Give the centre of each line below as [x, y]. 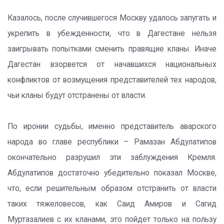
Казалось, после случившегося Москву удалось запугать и [112, 18]
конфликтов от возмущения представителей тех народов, [112, 80]
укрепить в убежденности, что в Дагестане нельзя [112, 33]
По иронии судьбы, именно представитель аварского [112, 126]
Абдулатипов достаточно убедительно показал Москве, [112, 173]
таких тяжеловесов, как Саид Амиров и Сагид [112, 204]
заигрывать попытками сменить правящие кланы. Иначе [112, 49]
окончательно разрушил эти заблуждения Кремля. [112, 157]
